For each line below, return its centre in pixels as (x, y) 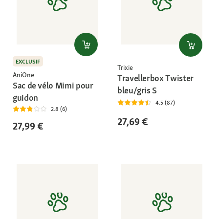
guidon (25, 98)
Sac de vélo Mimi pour (53, 85)
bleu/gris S (137, 90)
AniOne (23, 75)
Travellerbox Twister (155, 78)
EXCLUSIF (28, 62)
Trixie (125, 68)
